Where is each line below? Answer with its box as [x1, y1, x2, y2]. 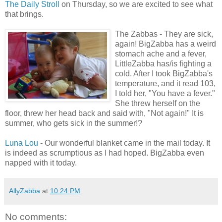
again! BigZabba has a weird [115, 39, 216, 48]
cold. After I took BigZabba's [115, 69, 213, 78]
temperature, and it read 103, [115, 79, 216, 88]
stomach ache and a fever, [115, 49, 207, 58]
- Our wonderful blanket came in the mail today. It [38, 138, 210, 147]
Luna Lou [5, 138, 38, 147]
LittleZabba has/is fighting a [115, 59, 212, 68]
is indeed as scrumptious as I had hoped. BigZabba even [5, 148, 204, 157]
